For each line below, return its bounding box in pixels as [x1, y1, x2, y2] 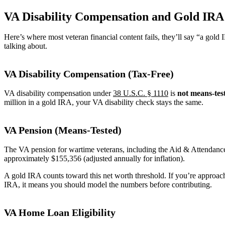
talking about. [4, 41, 47, 50]
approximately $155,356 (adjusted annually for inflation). [4, 154, 185, 163]
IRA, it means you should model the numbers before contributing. [4, 180, 212, 189]
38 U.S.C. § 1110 [113, 88, 168, 97]
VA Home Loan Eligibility [4, 206, 116, 218]
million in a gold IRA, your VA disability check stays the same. [4, 97, 203, 106]
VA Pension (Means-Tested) [4, 124, 122, 136]
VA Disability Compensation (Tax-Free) [4, 68, 174, 79]
